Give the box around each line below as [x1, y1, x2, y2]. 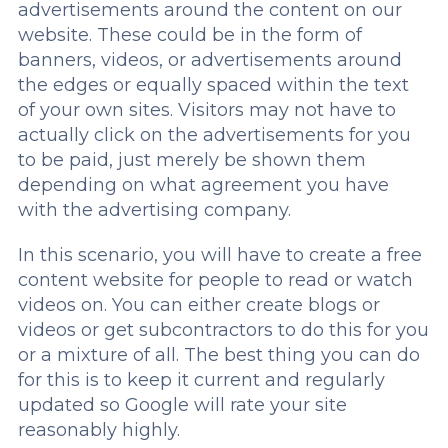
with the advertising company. [17, 199, 291, 221]
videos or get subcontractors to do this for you [17, 319, 429, 341]
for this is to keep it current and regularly [17, 369, 385, 391]
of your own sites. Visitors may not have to [17, 99, 396, 121]
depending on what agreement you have [17, 174, 389, 196]
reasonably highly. [17, 419, 180, 441]
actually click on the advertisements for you [17, 124, 411, 146]
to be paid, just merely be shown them [17, 149, 366, 171]
